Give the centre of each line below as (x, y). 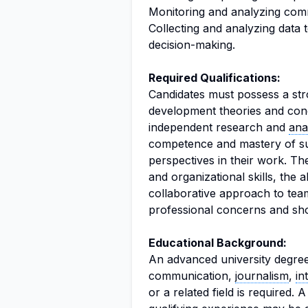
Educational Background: (218, 243)
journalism (262, 276)
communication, (192, 276)
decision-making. (192, 45)
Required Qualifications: (214, 78)
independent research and (219, 127)
